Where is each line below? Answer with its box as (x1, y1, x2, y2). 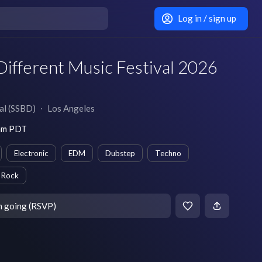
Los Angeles (47, 103, 95, 113)
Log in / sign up (177, 13, 236, 23)
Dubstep (105, 149, 135, 158)
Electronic (14, 149, 49, 158)
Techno (155, 149, 181, 158)
